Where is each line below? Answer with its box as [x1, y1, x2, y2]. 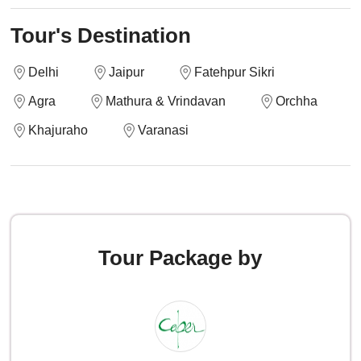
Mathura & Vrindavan [106, 94, 226, 108]
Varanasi [138, 123, 189, 137]
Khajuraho [28, 123, 89, 137]
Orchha [276, 94, 318, 108]
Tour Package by [98, 246, 263, 270]
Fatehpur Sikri [194, 65, 276, 79]
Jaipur [109, 65, 145, 79]
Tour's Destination [10, 23, 192, 48]
